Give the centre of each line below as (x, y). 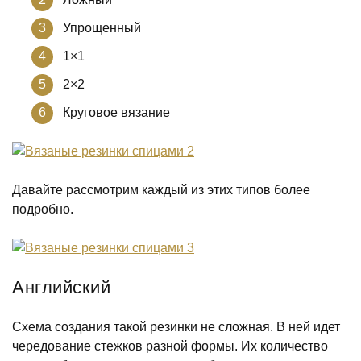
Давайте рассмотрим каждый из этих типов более (161, 190)
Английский (62, 287)
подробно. (43, 209)
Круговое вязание (116, 112)
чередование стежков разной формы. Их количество (170, 346)
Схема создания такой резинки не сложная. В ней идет (176, 327)
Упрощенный (102, 28)
